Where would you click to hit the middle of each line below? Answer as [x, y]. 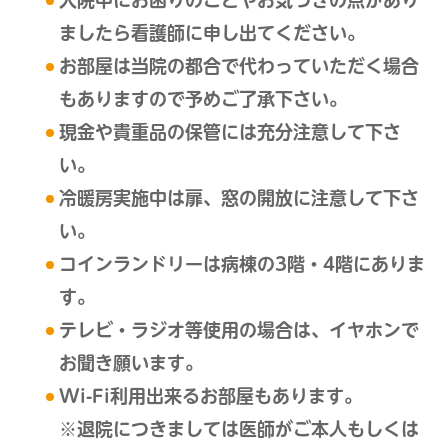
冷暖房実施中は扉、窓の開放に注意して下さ [238, 198]
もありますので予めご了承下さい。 [202, 99]
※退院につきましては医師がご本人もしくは [238, 429]
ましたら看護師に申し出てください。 [211, 33]
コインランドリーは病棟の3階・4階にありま [241, 264]
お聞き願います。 [130, 363]
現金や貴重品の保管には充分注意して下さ [229, 132]
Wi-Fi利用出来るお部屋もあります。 [210, 396]
